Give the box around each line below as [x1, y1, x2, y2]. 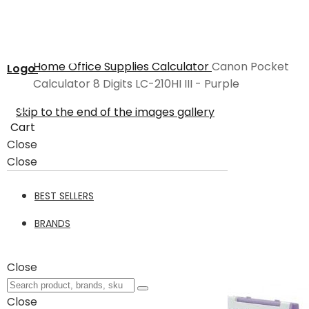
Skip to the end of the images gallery [16, 104, 215, 120]
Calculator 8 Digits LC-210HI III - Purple [33, 76, 239, 92]
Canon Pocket [212, 59, 289, 74]
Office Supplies [68, 59, 152, 74]
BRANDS [34, 217, 70, 230]
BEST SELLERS [34, 189, 94, 203]
